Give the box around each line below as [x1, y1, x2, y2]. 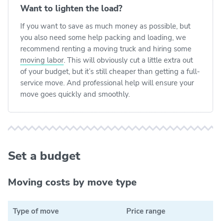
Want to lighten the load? [20, 2, 122, 14]
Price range [126, 206, 165, 216]
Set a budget [8, 147, 80, 164]
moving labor [20, 55, 64, 65]
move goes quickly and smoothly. [20, 89, 130, 99]
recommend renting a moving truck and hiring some [20, 43, 191, 54]
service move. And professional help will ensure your [20, 77, 194, 88]
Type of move [13, 206, 59, 216]
